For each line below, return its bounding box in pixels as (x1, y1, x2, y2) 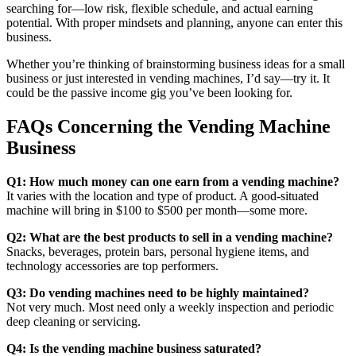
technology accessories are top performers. (6, 258, 219, 273)
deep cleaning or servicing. (6, 314, 141, 328)
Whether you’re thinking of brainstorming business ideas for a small (6, 57, 345, 71)
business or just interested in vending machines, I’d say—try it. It (6, 72, 330, 85)
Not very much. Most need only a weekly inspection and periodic (6, 300, 334, 314)
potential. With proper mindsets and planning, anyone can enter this (6, 16, 342, 29)
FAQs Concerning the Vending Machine (6, 115, 331, 137)
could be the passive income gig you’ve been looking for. (6, 86, 292, 99)
